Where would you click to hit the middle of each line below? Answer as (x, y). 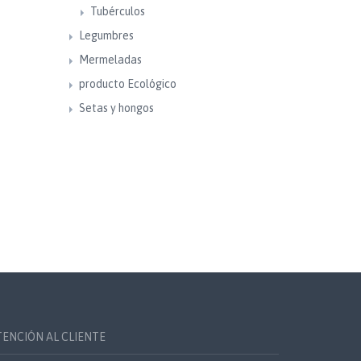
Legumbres (106, 35)
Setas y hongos (116, 108)
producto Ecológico (127, 84)
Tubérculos (117, 11)
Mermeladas (110, 60)
